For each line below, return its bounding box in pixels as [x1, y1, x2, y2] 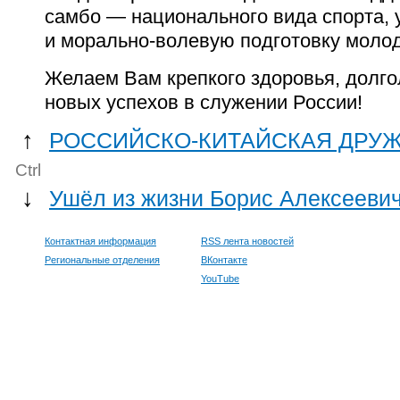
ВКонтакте [201, 254, 247, 265]
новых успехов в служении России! [45, 90, 362, 113]
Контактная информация [45, 235, 156, 246]
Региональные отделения [45, 254, 160, 265]
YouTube [201, 272, 239, 284]
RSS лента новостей [201, 235, 294, 246]
